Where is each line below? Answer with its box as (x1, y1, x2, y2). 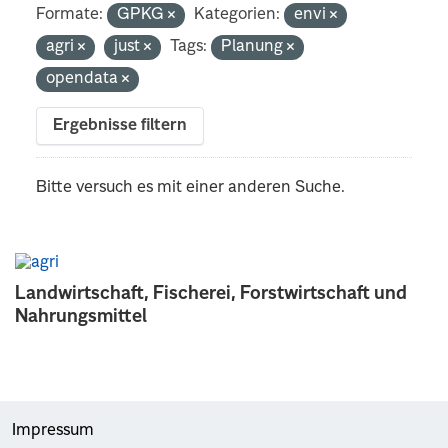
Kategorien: (194, 6, 281, 23)
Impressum (12, 422, 94, 439)
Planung (221, 38, 288, 55)
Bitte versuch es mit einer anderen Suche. (36, 179, 346, 196)
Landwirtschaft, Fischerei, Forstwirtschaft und (15, 284, 407, 303)
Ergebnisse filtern (53, 117, 188, 134)
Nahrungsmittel (15, 307, 147, 326)
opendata (46, 70, 123, 87)
